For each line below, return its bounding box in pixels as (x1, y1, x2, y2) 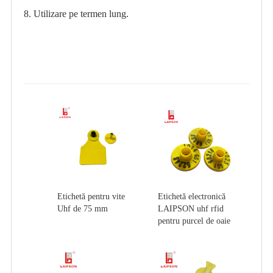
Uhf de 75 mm (57, 204, 108, 214)
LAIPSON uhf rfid (158, 204, 224, 214)
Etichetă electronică (158, 192, 225, 202)
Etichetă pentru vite (57, 192, 125, 202)
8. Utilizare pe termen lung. (23, 9, 129, 19)
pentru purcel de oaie (158, 216, 230, 226)
